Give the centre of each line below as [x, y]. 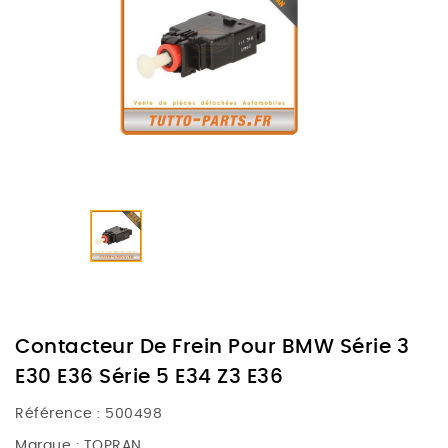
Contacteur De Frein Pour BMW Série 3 [212, 347]
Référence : [58, 414]
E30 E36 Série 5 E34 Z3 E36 [149, 377]
